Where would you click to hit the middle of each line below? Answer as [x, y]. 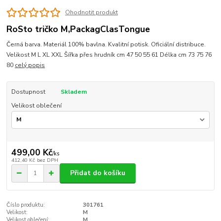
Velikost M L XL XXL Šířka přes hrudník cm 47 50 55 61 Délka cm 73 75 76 [109, 55]
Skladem [74, 92]
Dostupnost [28, 92]
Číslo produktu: [26, 205]
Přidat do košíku [98, 173]
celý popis [30, 65]
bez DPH [47, 160]
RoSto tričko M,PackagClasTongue [78, 29]
